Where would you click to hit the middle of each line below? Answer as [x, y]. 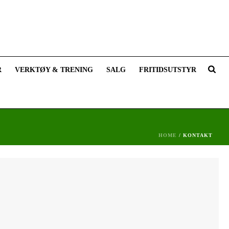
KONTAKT [198, 135]
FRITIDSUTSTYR [168, 70]
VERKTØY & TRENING [54, 70]
